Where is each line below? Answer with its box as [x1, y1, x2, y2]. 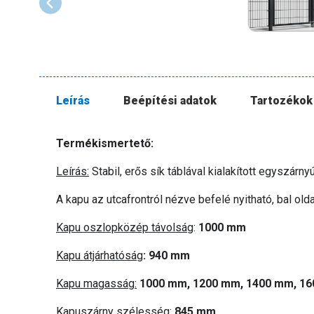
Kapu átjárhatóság [56, 248, 143, 262]
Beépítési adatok [123, 93, 217, 107]
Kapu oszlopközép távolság [56, 220, 193, 234]
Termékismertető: [56, 136, 153, 150]
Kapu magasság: [56, 276, 137, 290]
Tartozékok [250, 93, 313, 107]
